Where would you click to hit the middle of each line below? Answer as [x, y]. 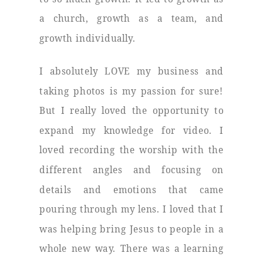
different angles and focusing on [131, 170]
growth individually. [88, 38]
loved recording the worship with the [131, 150]
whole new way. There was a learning [131, 248]
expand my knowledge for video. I [131, 130]
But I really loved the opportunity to [131, 110]
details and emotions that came [131, 189]
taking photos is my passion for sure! [131, 90]
